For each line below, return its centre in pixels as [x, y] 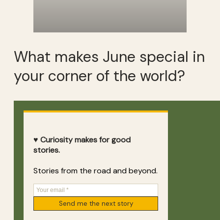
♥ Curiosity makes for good [82, 139]
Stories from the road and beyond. [96, 171]
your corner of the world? [99, 76]
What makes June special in [109, 57]
